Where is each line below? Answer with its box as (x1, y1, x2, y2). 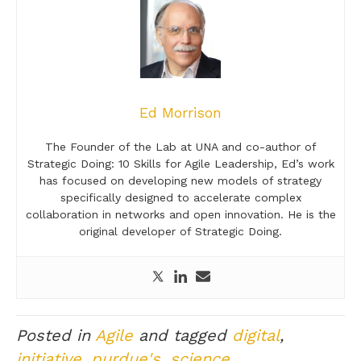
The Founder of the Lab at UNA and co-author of (44, 140, 317, 154)
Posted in (16, 326, 95, 346)
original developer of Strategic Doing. (79, 225, 282, 239)
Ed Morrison (139, 104, 222, 122)
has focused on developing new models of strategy (39, 174, 322, 188)
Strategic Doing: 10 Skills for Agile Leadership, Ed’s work (27, 157, 334, 171)
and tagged (133, 326, 232, 346)
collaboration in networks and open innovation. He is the (25, 208, 336, 222)
